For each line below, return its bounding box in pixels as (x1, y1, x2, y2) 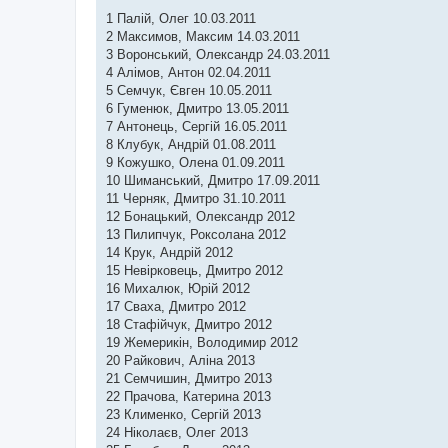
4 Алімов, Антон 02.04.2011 (106, 65, 271, 80)
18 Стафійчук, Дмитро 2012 (106, 317, 272, 332)
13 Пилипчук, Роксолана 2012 (106, 227, 286, 242)
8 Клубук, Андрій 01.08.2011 (106, 137, 276, 152)
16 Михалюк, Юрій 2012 (106, 281, 250, 296)
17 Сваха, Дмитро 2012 (106, 299, 246, 314)
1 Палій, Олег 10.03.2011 (106, 11, 256, 26)
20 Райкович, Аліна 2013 (106, 353, 255, 368)
